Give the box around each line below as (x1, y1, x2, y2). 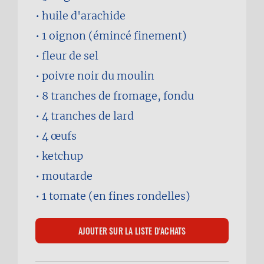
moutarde (42, 169, 93, 183)
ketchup (42, 149, 83, 163)
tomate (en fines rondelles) (49, 189, 190, 203)
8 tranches (42, 89, 96, 103)
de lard (98, 109, 134, 123)
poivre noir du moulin (42, 69, 154, 82)
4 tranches (42, 109, 96, 123)
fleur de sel (42, 49, 98, 62)
